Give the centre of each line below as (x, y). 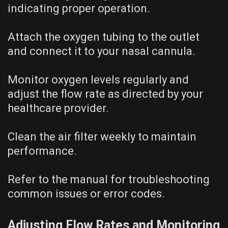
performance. (42, 151)
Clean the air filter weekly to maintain (102, 137)
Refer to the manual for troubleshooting (109, 180)
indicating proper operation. (79, 9)
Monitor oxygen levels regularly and (98, 80)
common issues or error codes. (86, 194)
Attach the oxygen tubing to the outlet (104, 37)
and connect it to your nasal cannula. (102, 51)
